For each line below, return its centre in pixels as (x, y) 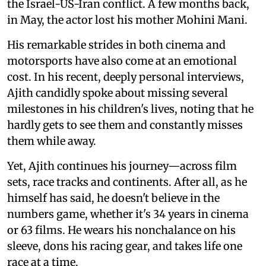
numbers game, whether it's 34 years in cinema (128, 214)
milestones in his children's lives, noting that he (130, 109)
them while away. (52, 141)
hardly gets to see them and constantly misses (125, 125)
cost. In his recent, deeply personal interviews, (126, 77)
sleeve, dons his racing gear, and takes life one (125, 246)
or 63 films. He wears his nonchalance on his (121, 230)
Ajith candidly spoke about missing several (118, 93)
